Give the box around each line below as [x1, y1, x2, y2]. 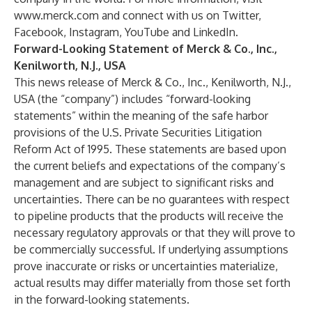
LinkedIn [193, 25, 235, 39]
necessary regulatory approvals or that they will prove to [14, 226, 295, 240]
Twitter [222, 8, 258, 22]
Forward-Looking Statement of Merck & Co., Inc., [14, 42, 277, 56]
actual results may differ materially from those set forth [14, 276, 290, 290]
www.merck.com [14, 8, 99, 22]
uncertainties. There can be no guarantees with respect [14, 192, 290, 206]
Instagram [69, 25, 119, 39]
